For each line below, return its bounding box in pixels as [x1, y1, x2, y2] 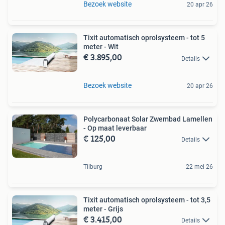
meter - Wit [83, 43, 119, 51]
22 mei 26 [186, 163, 213, 170]
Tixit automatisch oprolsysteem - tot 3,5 [83, 195, 210, 204]
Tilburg [83, 163, 102, 170]
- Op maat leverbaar [83, 124, 147, 132]
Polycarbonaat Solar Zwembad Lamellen [83, 115, 212, 123]
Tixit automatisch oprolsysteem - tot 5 [83, 34, 205, 42]
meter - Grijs [83, 204, 123, 213]
